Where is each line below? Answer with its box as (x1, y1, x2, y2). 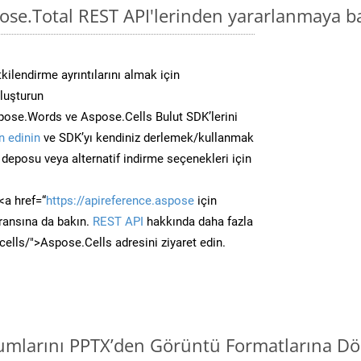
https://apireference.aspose (46, 193, 194, 208)
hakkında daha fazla (143, 214, 253, 229)
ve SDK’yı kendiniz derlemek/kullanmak (40, 130, 254, 145)
